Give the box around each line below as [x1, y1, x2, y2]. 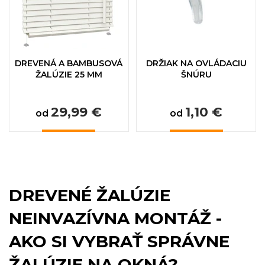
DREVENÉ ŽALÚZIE [9, 185, 170, 206]
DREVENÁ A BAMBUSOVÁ [15, 58, 123, 69]
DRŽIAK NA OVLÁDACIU [146, 58, 247, 69]
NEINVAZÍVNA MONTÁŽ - [9, 208, 222, 229]
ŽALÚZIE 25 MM [35, 69, 102, 80]
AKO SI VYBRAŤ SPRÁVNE [9, 231, 230, 252]
